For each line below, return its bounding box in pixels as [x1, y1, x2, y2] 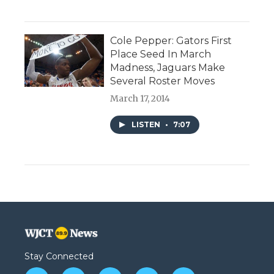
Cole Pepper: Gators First [110, 35, 232, 47]
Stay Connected [24, 251, 94, 262]
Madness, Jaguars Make [110, 62, 225, 74]
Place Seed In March [110, 48, 211, 61]
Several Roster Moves [110, 75, 215, 87]
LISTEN [131, 120, 162, 130]
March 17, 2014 [110, 93, 170, 105]
